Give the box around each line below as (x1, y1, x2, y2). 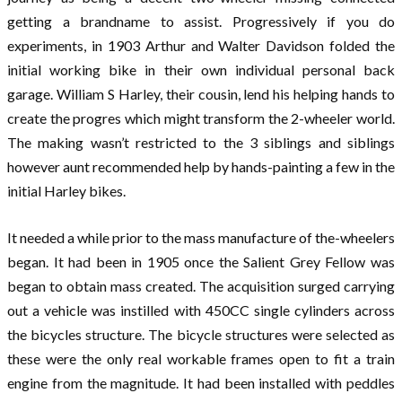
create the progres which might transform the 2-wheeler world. (7, 109, 395, 127)
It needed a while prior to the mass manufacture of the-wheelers (7, 229, 395, 247)
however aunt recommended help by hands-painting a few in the (7, 158, 395, 176)
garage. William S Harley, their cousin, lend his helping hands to (7, 85, 395, 103)
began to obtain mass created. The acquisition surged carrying (7, 277, 395, 295)
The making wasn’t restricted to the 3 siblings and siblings (7, 134, 395, 152)
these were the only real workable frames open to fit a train (7, 350, 395, 368)
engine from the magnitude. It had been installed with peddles (7, 374, 395, 392)
